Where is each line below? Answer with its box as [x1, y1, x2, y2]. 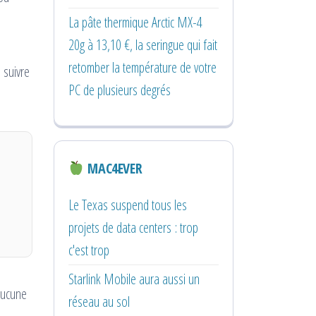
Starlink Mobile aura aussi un [68, 269, 200, 288]
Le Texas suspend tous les [68, 195, 187, 214]
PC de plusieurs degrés [68, 80, 171, 99]
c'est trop [68, 240, 109, 260]
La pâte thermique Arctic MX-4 [68, 12, 202, 32]
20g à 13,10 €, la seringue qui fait [68, 35, 217, 54]
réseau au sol [68, 291, 130, 311]
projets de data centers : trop [68, 217, 198, 237]
